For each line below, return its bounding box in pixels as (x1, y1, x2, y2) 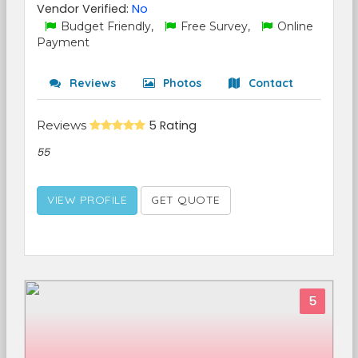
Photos (160, 76, 201, 90)
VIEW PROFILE (47, 193, 127, 207)
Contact (245, 76, 293, 90)
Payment (37, 35, 89, 50)
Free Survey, (177, 19, 253, 34)
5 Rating (149, 117, 197, 133)
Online (274, 19, 313, 34)
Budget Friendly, (58, 19, 157, 34)
